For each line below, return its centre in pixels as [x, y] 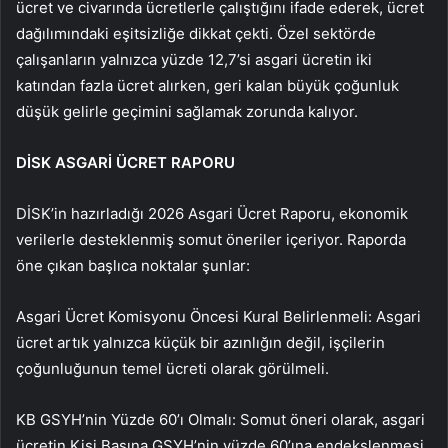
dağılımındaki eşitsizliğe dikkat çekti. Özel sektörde [196, 34]
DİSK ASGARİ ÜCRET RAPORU [125, 163]
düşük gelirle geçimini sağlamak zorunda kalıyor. [187, 112]
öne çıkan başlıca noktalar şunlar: [133, 266]
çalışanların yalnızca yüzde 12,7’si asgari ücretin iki [194, 60]
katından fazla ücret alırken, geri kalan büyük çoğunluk [207, 86]
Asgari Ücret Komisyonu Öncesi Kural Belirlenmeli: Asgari [218, 317]
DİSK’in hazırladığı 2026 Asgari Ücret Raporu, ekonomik [212, 214]
